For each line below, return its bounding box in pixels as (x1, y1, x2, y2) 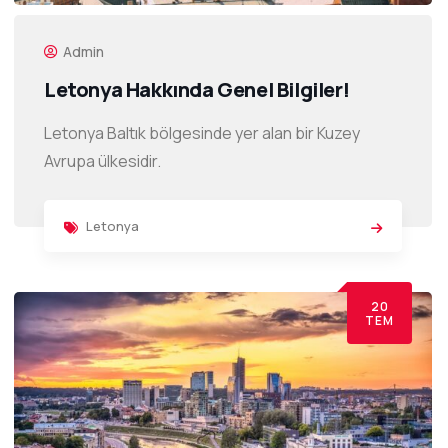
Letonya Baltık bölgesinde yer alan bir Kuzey (44, 122, 360, 145)
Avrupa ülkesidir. (44, 150, 161, 173)
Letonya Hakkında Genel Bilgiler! (44, 76, 350, 104)
